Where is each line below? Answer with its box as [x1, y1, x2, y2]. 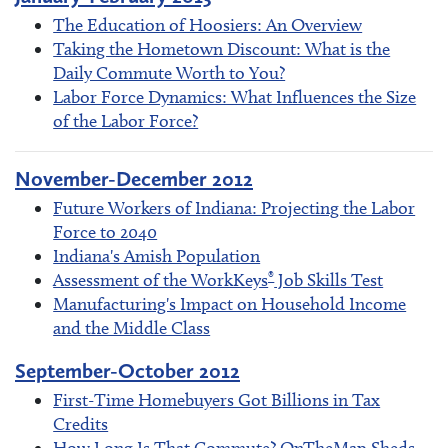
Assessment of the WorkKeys [53, 269, 269, 292]
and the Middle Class [53, 317, 211, 340]
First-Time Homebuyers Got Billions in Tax [53, 389, 381, 412]
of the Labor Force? [53, 109, 199, 132]
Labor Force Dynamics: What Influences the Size [53, 85, 417, 108]
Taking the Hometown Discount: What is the [53, 37, 391, 60]
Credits [53, 413, 109, 436]
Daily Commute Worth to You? [53, 61, 286, 84]
